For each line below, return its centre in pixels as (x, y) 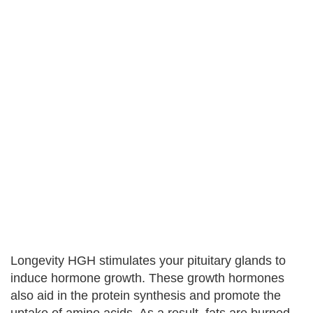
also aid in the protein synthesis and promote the (146, 296)
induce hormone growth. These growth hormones (147, 278)
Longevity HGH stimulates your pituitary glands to (148, 261)
